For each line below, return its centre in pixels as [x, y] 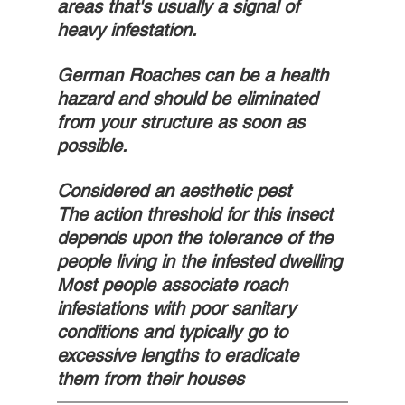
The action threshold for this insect [197, 215]
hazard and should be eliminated [189, 99]
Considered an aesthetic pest [174, 191]
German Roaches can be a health [195, 75]
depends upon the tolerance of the [197, 238]
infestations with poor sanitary [179, 309]
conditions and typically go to [174, 332]
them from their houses [150, 379]
